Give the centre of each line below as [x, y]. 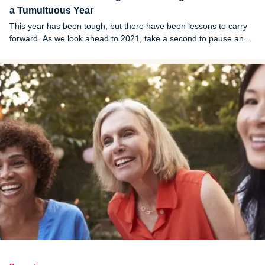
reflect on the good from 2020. [66, 51]
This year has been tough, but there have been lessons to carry [128, 26]
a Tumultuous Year [53, 10]
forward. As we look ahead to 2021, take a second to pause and [129, 38]
